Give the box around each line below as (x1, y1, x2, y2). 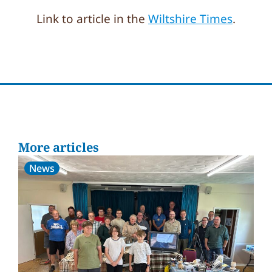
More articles (18, 139, 99, 155)
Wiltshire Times (148, 11, 233, 27)
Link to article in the (36, 11, 148, 27)
